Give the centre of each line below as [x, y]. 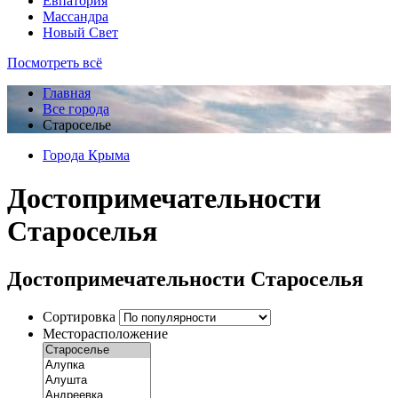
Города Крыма [86, 155]
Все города [76, 109]
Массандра [76, 16]
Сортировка [79, 316]
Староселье [77, 125]
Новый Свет [80, 32]
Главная [67, 93]
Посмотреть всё [55, 63]
